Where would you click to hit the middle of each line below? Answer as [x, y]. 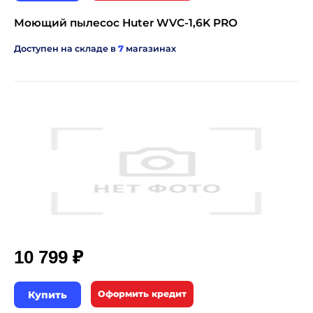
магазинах [150, 49]
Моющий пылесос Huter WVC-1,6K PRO [126, 23]
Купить [48, 295]
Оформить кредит [142, 294]
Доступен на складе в [66, 49]
